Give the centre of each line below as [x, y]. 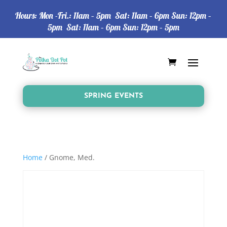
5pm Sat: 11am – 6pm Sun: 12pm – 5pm [113, 27]
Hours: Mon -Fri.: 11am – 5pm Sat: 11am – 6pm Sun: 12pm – [113, 15]
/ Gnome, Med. [68, 157]
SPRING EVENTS [113, 96]
